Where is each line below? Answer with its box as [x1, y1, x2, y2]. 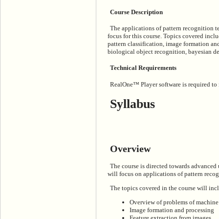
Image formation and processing [130, 206, 214, 214]
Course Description [110, 8, 163, 16]
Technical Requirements [110, 64, 176, 72]
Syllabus [110, 97, 155, 111]
